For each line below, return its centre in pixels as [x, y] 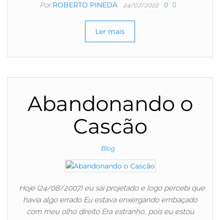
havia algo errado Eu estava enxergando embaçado [110, 200]
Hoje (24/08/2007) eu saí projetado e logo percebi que [110, 188]
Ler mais [110, 32]
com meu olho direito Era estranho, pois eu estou [110, 211]
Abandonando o [110, 104]
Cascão [110, 126]
